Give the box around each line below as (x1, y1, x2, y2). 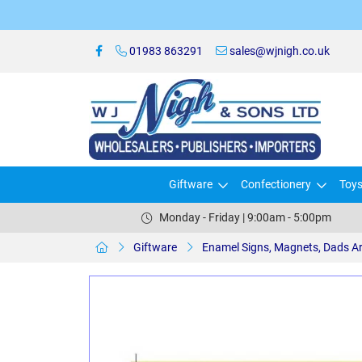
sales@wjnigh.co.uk (227, 44, 330, 57)
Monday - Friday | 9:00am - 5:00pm (158, 211, 331, 224)
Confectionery (241, 178, 311, 191)
